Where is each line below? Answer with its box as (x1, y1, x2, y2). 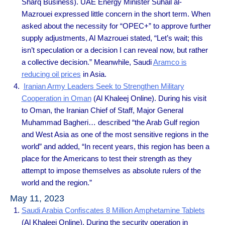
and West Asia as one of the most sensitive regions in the (21, 130, 208, 139)
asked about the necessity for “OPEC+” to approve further (21, 21, 211, 30)
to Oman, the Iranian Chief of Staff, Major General (21, 105, 183, 115)
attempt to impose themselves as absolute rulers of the (21, 166, 201, 175)
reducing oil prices (21, 69, 81, 78)
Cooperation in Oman (21, 93, 91, 102)
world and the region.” (21, 178, 92, 187)
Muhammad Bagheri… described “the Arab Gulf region (21, 118, 199, 127)
